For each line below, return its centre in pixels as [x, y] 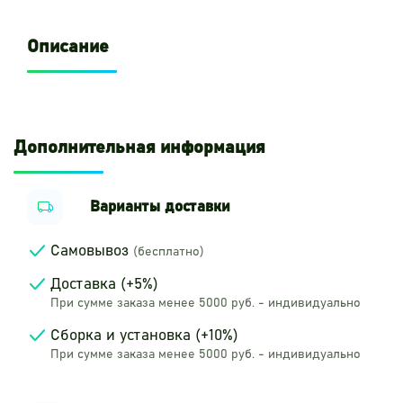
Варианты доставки [160, 207]
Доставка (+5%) [104, 285]
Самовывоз [91, 252]
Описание [68, 47]
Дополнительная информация [139, 148]
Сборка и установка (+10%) [144, 336]
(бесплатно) [168, 252]
